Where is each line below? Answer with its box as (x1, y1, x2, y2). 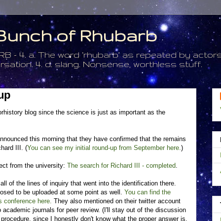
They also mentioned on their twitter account (52, 197, 181, 205)
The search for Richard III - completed (67, 162, 176, 169)
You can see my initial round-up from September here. (27, 144, 181, 151)
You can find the (124, 188, 171, 196)
